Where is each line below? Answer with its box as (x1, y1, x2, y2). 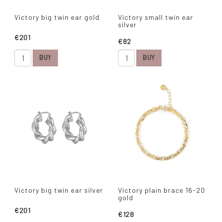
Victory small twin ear (118, 12, 193, 21)
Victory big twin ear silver (14, 185, 103, 194)
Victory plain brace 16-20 (118, 185, 205, 194)
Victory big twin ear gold (14, 12, 100, 21)
